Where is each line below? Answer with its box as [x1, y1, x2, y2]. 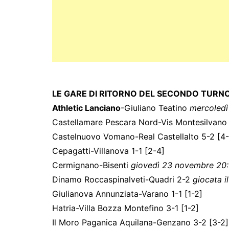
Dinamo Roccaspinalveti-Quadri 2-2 [52, 174, 193, 185]
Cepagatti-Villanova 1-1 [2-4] [52, 146, 165, 156]
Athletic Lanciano [52, 103, 121, 113]
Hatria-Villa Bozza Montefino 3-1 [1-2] [52, 203, 199, 214]
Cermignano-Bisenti [52, 160, 131, 171]
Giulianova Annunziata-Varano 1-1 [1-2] [52, 189, 202, 199]
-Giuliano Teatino [121, 103, 190, 113]
